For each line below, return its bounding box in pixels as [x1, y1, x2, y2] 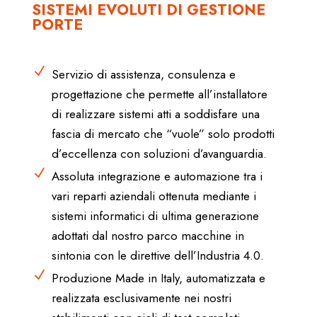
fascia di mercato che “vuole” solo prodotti [51, 125, 275, 142]
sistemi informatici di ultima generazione [51, 207, 259, 224]
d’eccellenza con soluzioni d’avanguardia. [51, 144, 267, 162]
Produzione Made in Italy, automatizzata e [51, 269, 265, 287]
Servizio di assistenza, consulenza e [51, 65, 236, 83]
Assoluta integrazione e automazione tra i [51, 167, 263, 185]
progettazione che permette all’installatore [51, 85, 267, 103]
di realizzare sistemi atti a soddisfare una [51, 105, 260, 122]
